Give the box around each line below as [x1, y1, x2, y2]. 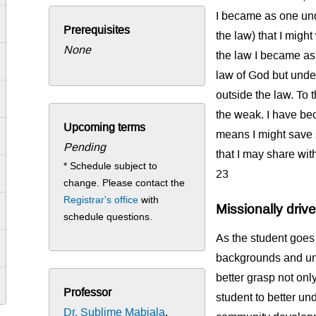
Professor [63, 286, 112, 299]
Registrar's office [63, 194, 139, 206]
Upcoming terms [63, 121, 146, 134]
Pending [63, 141, 107, 154]
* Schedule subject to [63, 160, 158, 172]
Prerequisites [63, 24, 130, 37]
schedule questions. [63, 211, 153, 223]
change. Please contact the [63, 177, 186, 189]
